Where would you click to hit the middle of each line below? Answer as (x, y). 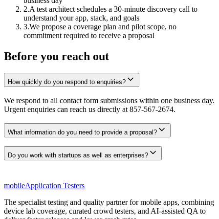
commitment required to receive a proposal (89, 36)
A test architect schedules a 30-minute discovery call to (113, 9)
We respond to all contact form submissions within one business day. (109, 100)
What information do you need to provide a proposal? (82, 132)
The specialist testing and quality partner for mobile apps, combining (109, 202)
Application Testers (55, 186)
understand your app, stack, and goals (81, 18)
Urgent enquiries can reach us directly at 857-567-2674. (90, 109)
